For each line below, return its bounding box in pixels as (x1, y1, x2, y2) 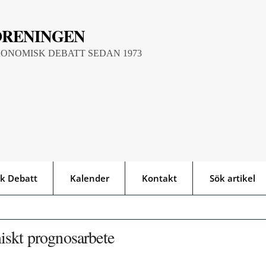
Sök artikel (210, 172, 255, 185)
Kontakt (142, 172, 177, 185)
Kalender (70, 172, 109, 185)
